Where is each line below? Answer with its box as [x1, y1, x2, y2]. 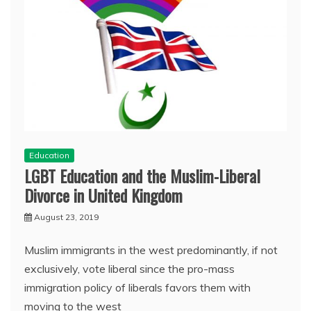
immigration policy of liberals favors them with [24, 280, 251, 294]
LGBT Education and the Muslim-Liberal [24, 162, 260, 188]
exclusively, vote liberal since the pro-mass [24, 261, 235, 276]
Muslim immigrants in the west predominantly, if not [24, 242, 278, 257]
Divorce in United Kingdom [24, 182, 183, 208]
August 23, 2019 [34, 211, 99, 222]
